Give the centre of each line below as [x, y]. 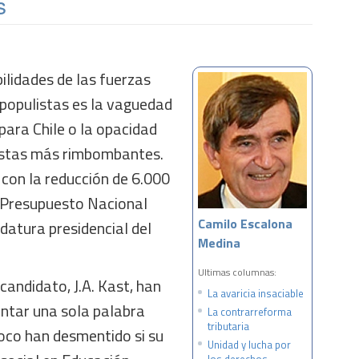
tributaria [228, 326]
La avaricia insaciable [256, 293]
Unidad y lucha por [249, 345]
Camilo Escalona [245, 224]
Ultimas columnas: [237, 272]
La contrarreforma [250, 312]
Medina [219, 243]
